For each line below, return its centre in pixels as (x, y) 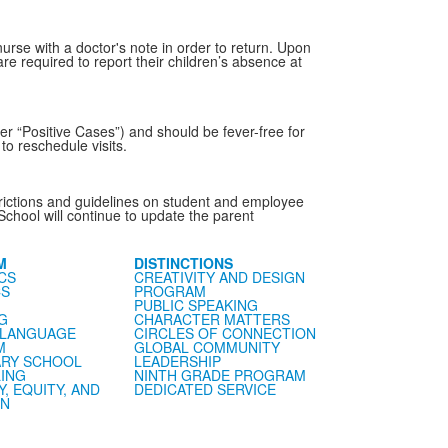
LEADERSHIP (177, 361)
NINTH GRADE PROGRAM (219, 375)
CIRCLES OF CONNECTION (224, 333)
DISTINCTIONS (183, 263)
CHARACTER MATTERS (211, 319)
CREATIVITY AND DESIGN (219, 277)
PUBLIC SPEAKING (195, 305)
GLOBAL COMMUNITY (206, 347)
